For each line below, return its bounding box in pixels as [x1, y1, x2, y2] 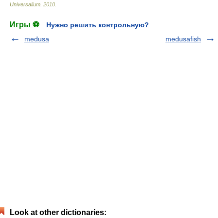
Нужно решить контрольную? [46, 21, 149, 29]
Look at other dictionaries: [10, 208, 107, 217]
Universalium [10, 1, 40, 7]
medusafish [165, 35, 201, 43]
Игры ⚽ [10, 20, 39, 29]
